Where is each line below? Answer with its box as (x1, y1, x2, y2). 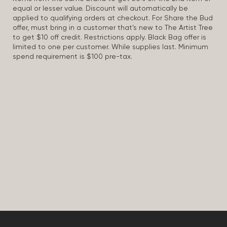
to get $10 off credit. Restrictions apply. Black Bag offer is (13, 34, 206, 41)
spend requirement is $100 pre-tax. (13, 53, 132, 60)
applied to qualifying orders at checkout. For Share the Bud (13, 15, 213, 22)
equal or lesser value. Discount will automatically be (13, 5, 188, 12)
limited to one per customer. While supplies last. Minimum (13, 44, 208, 51)
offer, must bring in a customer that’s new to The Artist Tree (13, 24, 213, 31)
